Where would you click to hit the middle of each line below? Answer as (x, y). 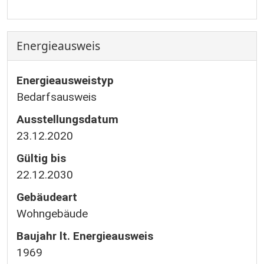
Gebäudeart (47, 197)
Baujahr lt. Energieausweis (85, 236)
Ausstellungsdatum (67, 119)
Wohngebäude (52, 214)
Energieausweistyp (65, 80)
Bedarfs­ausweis (57, 97)
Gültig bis (41, 158)
